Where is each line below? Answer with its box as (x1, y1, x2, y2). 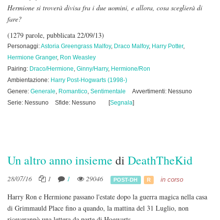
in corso (160, 176, 183, 183)
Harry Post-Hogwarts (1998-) (51, 77, 127, 83)
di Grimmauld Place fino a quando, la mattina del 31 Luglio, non (7, 203, 189, 213)
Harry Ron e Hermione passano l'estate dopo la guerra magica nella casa (7, 192, 207, 201)
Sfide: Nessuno (55, 99, 96, 106)
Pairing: (7, 65, 29, 72)
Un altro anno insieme (7, 152, 112, 168)
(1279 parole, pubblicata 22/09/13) (7, 30, 104, 40)
